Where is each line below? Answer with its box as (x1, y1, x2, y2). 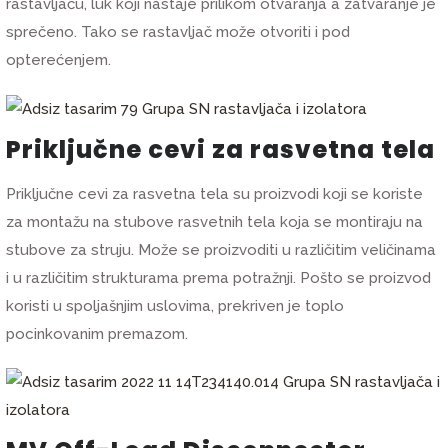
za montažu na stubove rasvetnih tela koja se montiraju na (6, 213, 424, 232)
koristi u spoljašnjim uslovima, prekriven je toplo (6, 297, 345, 316)
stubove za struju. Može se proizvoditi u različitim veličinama (6, 241, 437, 260)
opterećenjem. (6, 50, 112, 69)
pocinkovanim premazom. (6, 325, 189, 344)
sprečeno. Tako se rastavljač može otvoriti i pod (6, 22, 351, 41)
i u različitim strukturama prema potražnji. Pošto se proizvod (6, 269, 432, 288)
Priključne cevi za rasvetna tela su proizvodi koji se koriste (6, 185, 424, 204)
